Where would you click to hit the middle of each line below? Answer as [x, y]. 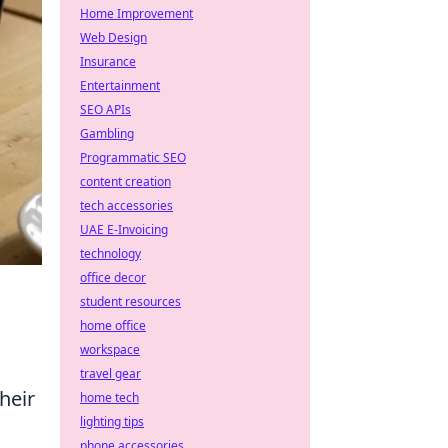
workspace [110, 349]
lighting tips [112, 421]
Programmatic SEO [133, 157]
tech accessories [126, 205]
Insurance [108, 61]
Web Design [113, 37]
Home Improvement [136, 13]
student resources [130, 301]
